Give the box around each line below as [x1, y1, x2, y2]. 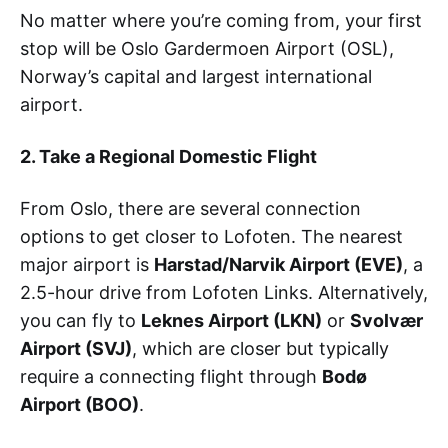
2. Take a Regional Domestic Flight [20, 145, 317, 167]
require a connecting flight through [20, 365, 322, 387]
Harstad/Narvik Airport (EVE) [154, 253, 403, 275]
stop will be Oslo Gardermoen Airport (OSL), [20, 37, 394, 59]
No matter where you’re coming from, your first [20, 9, 422, 31]
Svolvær [350, 309, 423, 331]
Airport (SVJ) [20, 337, 132, 359]
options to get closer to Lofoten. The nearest [20, 225, 403, 247]
